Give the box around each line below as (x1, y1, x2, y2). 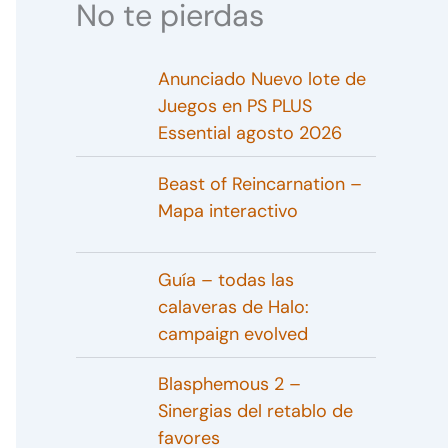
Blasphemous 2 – (157, 372, 301, 397)
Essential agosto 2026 (157, 121, 342, 146)
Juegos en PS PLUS (157, 94, 312, 119)
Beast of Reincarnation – (157, 171, 362, 196)
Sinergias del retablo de (157, 399, 353, 424)
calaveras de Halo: (157, 294, 309, 319)
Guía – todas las (157, 267, 294, 292)
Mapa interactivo (157, 198, 298, 223)
